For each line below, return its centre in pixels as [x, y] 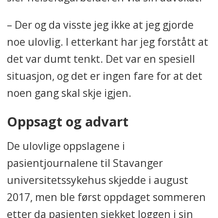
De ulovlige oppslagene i [66, 146]
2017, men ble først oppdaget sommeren [106, 197]
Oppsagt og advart [67, 122]
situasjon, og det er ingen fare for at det [104, 76]
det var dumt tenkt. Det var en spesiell [101, 59]
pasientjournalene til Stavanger [85, 163]
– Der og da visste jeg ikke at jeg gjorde [100, 25]
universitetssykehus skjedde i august [97, 180]
